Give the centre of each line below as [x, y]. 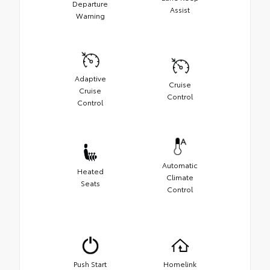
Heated [90, 171]
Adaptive [90, 78]
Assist [180, 10]
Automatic [180, 165]
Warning [90, 16]
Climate [180, 177]
